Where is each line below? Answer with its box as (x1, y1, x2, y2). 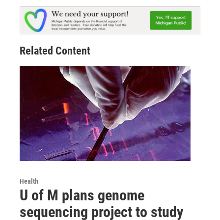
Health (20, 177, 38, 186)
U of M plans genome (20, 187, 144, 204)
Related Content (20, 45, 90, 57)
